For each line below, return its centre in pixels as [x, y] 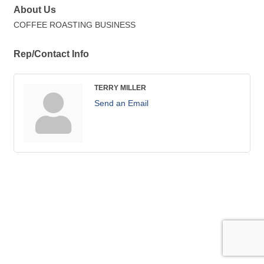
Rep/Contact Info [51, 54]
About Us [35, 10]
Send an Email [121, 103]
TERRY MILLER [120, 88]
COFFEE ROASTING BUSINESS [75, 25]
